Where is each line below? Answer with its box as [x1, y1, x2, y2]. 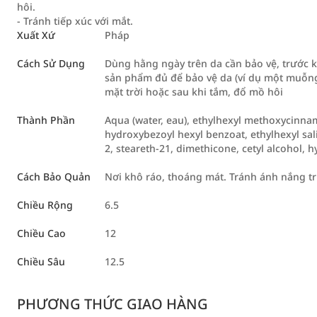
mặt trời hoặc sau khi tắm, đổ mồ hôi [105, 85, 283, 98]
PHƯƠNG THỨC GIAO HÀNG [17, 294, 208, 313]
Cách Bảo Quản [17, 170, 91, 183]
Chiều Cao [17, 226, 66, 240]
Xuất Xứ [17, 28, 55, 42]
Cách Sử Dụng [17, 57, 85, 70]
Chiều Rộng [17, 198, 73, 212]
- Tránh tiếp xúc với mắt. [17, 14, 133, 28]
